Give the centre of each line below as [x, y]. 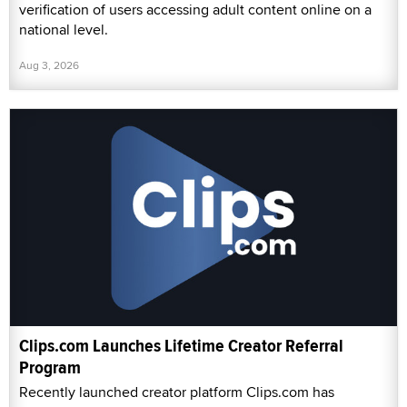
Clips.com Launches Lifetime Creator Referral [181, 346]
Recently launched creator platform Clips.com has [177, 392]
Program [50, 368]
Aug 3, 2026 [49, 65]
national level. [64, 29]
